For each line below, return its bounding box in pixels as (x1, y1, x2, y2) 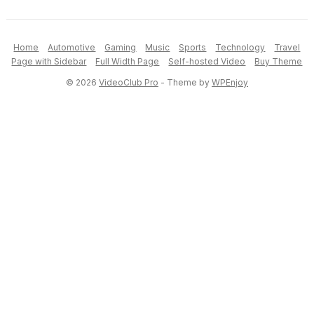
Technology (215, 41, 266, 53)
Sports (179, 41, 207, 53)
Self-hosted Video (168, 55, 246, 67)
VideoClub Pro (98, 76, 158, 88)
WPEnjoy (211, 76, 248, 88)
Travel (274, 41, 301, 53)
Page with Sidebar (11, 55, 87, 67)
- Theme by (158, 76, 212, 88)
